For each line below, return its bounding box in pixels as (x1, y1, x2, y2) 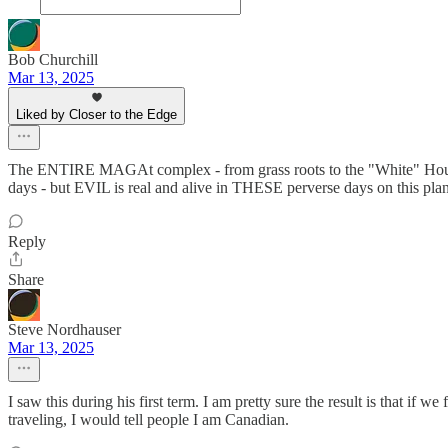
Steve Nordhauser (8, 321, 121, 338)
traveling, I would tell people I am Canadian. (8, 411, 289, 428)
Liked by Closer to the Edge (16, 107, 177, 122)
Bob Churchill (8, 51, 98, 68)
